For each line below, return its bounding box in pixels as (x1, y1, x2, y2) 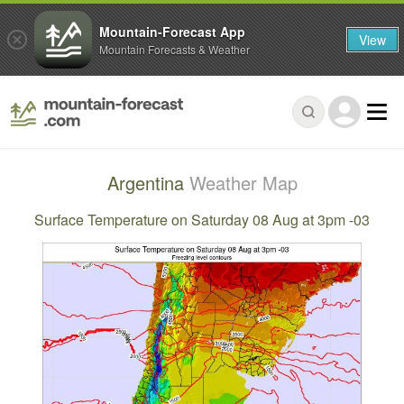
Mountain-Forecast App (99, 22, 245, 41)
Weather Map (188, 170, 298, 197)
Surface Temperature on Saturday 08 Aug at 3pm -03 (34, 208, 370, 230)
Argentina (106, 170, 189, 197)
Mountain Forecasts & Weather (99, 41, 250, 57)
